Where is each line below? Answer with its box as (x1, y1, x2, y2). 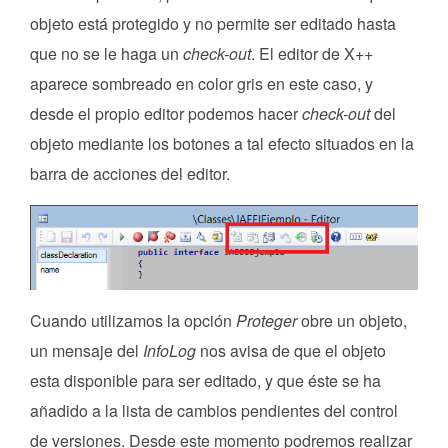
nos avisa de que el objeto (196, 338, 386, 362)
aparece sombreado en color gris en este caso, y (30, 72, 373, 96)
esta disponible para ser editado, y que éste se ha (30, 368, 381, 392)
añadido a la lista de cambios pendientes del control (30, 398, 398, 422)
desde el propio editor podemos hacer (30, 102, 302, 126)
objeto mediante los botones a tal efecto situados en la (30, 132, 414, 156)
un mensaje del (30, 338, 143, 362)
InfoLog (143, 338, 196, 362)
